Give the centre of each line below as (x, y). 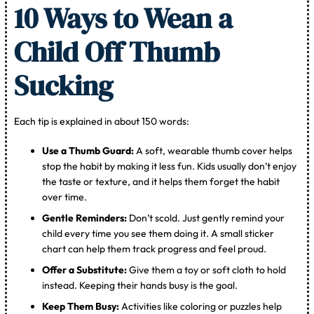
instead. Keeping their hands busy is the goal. (140, 286)
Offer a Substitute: (85, 270)
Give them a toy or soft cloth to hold (207, 270)
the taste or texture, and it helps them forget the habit (161, 182)
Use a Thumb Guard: (88, 151)
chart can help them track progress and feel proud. (155, 249)
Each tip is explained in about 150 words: (102, 122)
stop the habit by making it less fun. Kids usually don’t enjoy (170, 166)
